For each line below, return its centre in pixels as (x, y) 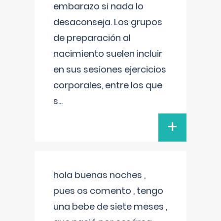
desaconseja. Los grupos (108, 22)
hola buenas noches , (99, 175)
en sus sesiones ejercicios (110, 69)
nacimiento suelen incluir (108, 54)
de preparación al (92, 38)
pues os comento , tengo (108, 191)
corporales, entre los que (108, 85)
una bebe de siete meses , (110, 206)
